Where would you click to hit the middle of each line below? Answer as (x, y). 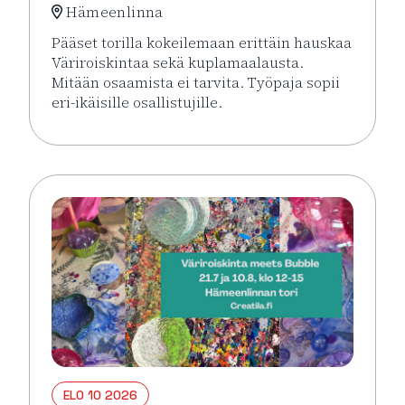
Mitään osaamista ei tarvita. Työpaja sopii (196, 82)
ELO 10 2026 (100, 395)
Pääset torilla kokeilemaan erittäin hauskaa (202, 42)
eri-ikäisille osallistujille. (137, 102)
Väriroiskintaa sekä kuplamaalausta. (178, 62)
